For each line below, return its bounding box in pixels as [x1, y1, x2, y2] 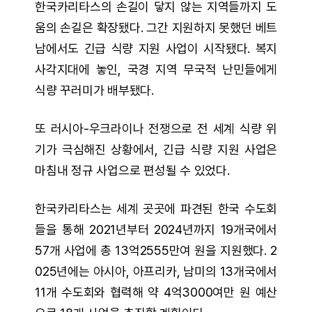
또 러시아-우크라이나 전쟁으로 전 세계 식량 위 [35, 121, 277, 136]
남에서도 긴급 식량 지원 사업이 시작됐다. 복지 [35, 41, 277, 56]
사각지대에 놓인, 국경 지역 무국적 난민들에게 [35, 62, 277, 77]
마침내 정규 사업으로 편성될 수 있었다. [35, 163, 230, 178]
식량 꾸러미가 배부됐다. [35, 83, 154, 97]
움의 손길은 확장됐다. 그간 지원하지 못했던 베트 [35, 20, 277, 35]
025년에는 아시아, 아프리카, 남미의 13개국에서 [35, 264, 277, 279]
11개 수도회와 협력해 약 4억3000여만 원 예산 [35, 285, 277, 299]
